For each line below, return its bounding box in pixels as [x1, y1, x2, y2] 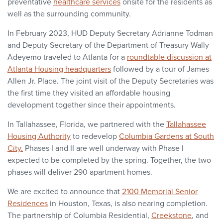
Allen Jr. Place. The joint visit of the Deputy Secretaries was [7, 75, 214, 87]
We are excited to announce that [7, 186, 122, 197]
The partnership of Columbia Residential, [7, 210, 151, 221]
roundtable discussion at [127, 51, 212, 63]
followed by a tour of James [111, 63, 209, 75]
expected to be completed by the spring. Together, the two [7, 154, 211, 166]
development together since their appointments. [7, 99, 176, 111]
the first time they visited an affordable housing [7, 87, 170, 99]
